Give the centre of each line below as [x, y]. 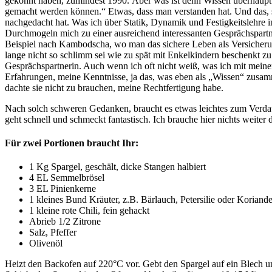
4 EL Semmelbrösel [67, 178]
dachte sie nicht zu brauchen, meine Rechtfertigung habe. [115, 87]
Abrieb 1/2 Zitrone [65, 222]
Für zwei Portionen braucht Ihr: [72, 143]
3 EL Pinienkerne [63, 189]
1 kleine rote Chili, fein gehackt [89, 211]
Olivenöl [46, 243]
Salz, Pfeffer [53, 233]
